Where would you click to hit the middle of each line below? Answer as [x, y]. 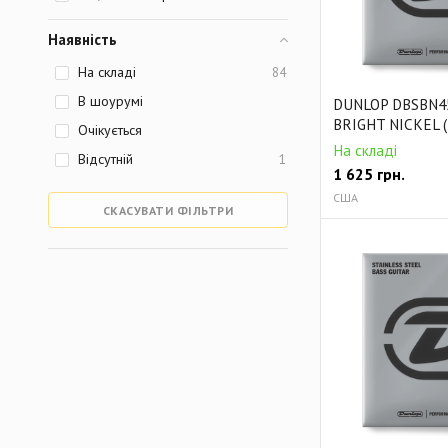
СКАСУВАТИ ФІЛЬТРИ [168, 210]
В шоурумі [110, 101]
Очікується [110, 130]
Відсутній [105, 159]
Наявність [82, 39]
